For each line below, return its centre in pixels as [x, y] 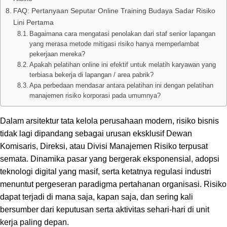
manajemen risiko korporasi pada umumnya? [95, 95]
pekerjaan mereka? [58, 54]
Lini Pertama [33, 22]
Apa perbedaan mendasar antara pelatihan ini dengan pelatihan [122, 85]
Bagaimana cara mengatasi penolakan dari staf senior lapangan [123, 33]
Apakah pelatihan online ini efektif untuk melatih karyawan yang [123, 64]
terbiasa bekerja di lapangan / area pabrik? [92, 74]
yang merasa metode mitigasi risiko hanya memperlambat [115, 44]
